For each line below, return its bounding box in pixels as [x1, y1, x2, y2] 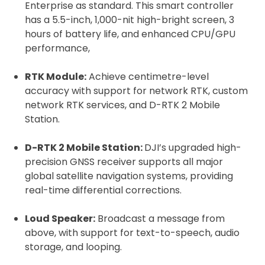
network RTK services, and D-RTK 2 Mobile [25, 98, 220, 112]
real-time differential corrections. [25, 183, 182, 197]
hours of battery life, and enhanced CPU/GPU [25, 27, 235, 41]
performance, [25, 41, 90, 55]
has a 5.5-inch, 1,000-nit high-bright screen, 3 [25, 13, 234, 27]
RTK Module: [25, 70, 86, 83]
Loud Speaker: [25, 212, 95, 225]
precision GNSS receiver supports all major [25, 155, 223, 169]
